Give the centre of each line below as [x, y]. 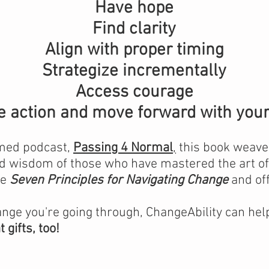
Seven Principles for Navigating [97, 180]
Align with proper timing [134, 50]
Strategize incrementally [134, 71]
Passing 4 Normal [123, 148]
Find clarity [134, 29]
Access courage [134, 92]
